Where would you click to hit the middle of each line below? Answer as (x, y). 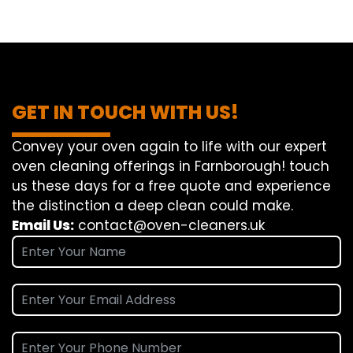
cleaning (80, 167)
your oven (102, 147)
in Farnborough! (232, 167)
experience (294, 186)
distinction (74, 206)
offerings (144, 167)
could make (250, 206)
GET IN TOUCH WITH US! (125, 113)
